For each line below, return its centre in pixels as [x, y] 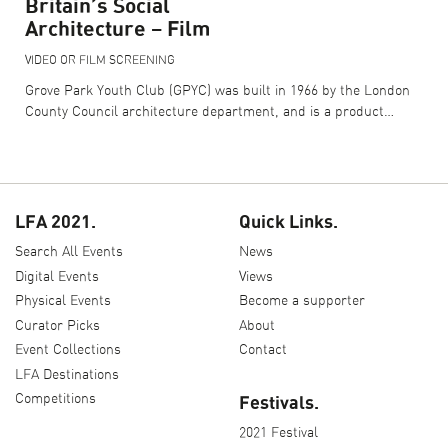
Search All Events [69, 252]
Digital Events [57, 276]
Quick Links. [288, 223]
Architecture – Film [117, 30]
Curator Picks [57, 325]
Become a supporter [302, 301]
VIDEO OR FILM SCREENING [100, 60]
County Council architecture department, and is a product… [209, 112]
